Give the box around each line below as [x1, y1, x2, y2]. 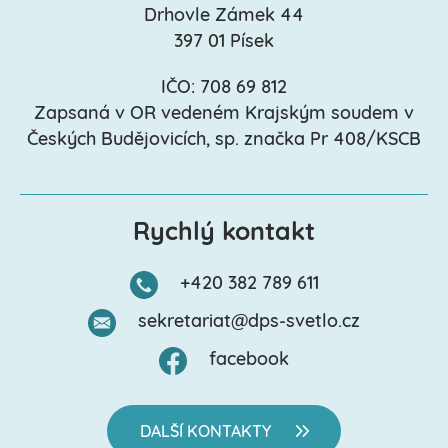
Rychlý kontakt [133, 220, 315, 246]
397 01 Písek [174, 32, 274, 52]
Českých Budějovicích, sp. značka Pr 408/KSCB [27, 130, 421, 150]
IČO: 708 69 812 [161, 78, 287, 98]
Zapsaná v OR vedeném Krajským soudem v [34, 104, 414, 124]
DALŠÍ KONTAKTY [140, 424, 271, 441]
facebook [209, 350, 289, 370]
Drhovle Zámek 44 [144, 6, 304, 26]
